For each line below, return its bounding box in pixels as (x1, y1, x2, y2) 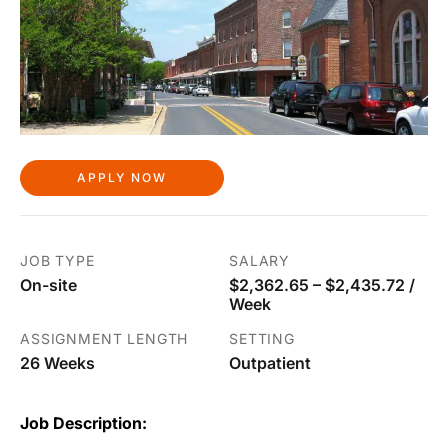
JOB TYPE (20, 252, 95, 270)
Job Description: (20, 413, 147, 434)
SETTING (229, 330, 295, 348)
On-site (20, 275, 77, 296)
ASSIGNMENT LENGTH (20, 330, 189, 348)
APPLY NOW (77, 170, 167, 185)
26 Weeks (20, 353, 95, 374)
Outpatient (229, 353, 311, 374)
